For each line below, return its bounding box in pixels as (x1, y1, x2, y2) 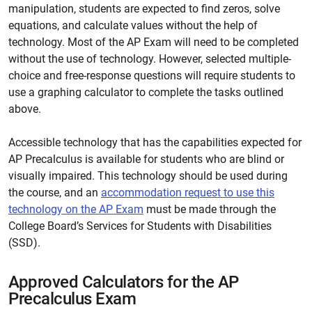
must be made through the (143, 203, 276, 216)
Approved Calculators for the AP (8, 272, 239, 292)
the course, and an (8, 186, 101, 199)
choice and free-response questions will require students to (8, 69, 295, 82)
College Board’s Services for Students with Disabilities (8, 219, 272, 233)
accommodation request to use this (101, 186, 274, 199)
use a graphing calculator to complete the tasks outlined (8, 86, 283, 99)
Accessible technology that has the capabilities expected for (8, 136, 302, 149)
